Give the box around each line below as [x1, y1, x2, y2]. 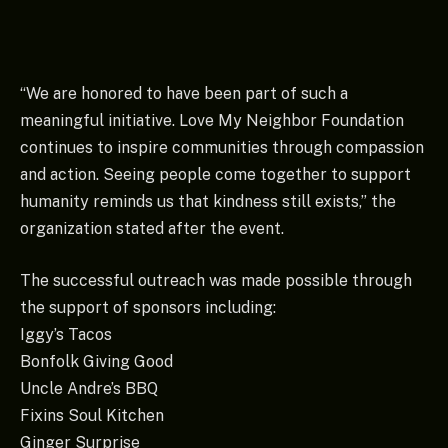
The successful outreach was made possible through [20, 270, 412, 290]
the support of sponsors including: [20, 297, 276, 317]
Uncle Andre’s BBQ [20, 378, 158, 398]
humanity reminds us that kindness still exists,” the [20, 192, 396, 212]
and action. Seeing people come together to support [20, 165, 411, 185]
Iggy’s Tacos [20, 324, 112, 344]
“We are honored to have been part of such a [20, 84, 348, 104]
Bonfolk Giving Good [20, 351, 173, 371]
